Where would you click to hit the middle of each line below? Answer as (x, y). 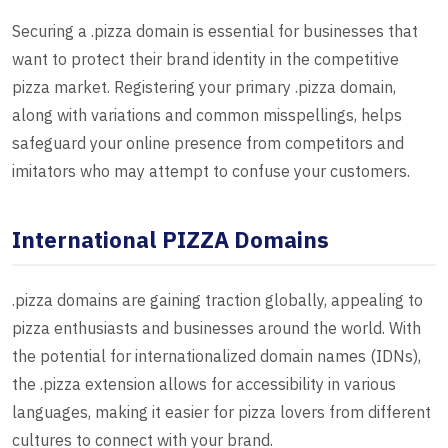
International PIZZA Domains (170, 240)
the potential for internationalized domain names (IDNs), (216, 356)
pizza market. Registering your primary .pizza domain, (204, 87)
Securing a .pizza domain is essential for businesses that (215, 31)
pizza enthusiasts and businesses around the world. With (216, 328)
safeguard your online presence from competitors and (208, 143)
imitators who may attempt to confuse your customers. (211, 171)
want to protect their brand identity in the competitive (205, 59)
